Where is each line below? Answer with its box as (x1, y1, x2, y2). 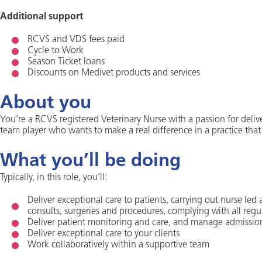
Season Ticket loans (27, 57, 105, 67)
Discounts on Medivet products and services (27, 68, 200, 78)
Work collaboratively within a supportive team (27, 240, 209, 250)
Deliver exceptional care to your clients (27, 229, 180, 239)
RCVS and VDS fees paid (27, 35, 125, 44)
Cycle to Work (27, 46, 84, 56)
